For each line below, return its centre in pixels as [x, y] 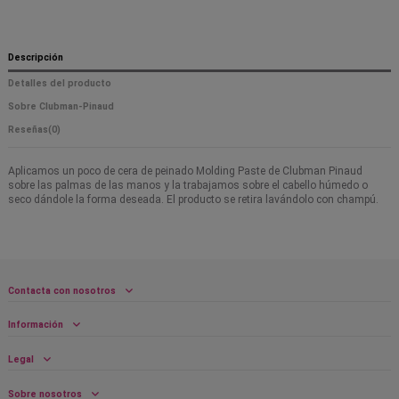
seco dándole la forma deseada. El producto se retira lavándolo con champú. [193, 199]
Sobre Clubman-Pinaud [61, 107]
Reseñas [28, 130]
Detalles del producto [60, 83]
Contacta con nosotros [62, 290]
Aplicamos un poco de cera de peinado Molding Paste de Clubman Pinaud [185, 171]
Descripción [36, 57]
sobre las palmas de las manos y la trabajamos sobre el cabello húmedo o [188, 185]
